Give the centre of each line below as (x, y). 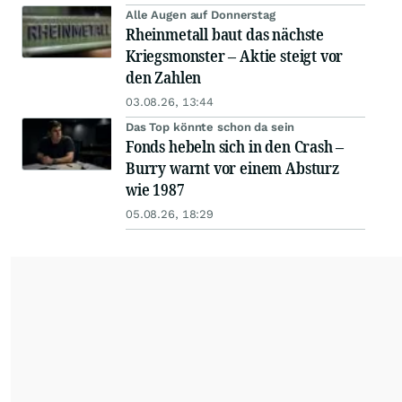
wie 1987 (155, 189)
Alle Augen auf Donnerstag (201, 15)
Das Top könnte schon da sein (210, 127)
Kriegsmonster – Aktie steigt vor (235, 56)
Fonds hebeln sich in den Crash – (235, 146)
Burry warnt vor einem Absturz (232, 168)
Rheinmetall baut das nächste (225, 34)
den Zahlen (164, 77)
